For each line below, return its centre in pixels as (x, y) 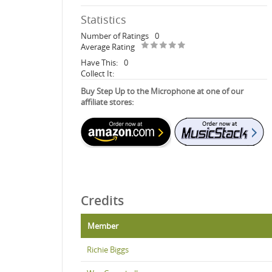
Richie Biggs (108, 249)
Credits (102, 200)
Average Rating (108, 46)
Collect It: (97, 73)
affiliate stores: (107, 102)
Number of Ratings (115, 36)
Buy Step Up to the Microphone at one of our (162, 91)
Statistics (104, 19)
